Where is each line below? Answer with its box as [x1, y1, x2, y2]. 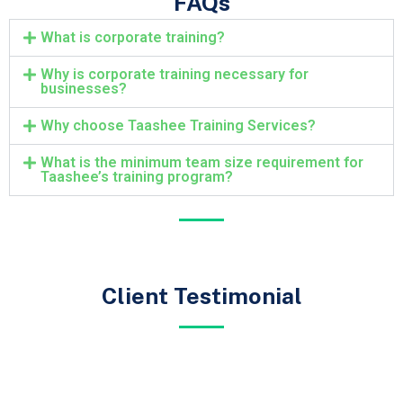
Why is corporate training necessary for [40, 65, 309, 83]
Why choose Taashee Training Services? [40, 116, 317, 134]
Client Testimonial [101, 282, 302, 309]
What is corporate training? [40, 28, 226, 46]
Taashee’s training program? [40, 167, 234, 185]
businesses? [40, 79, 128, 97]
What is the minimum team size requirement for [40, 153, 364, 171]
